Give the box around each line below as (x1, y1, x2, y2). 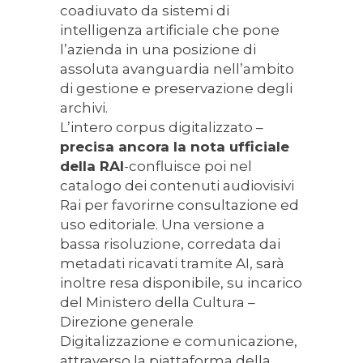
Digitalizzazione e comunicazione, (60, 333, 297, 350)
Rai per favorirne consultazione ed (60, 197, 299, 214)
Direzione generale (60, 314, 194, 331)
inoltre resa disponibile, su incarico (60, 275, 302, 292)
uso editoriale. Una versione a (60, 216, 265, 233)
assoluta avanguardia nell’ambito (60, 61, 294, 78)
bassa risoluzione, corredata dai (60, 236, 280, 253)
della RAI (60, 158, 124, 175)
